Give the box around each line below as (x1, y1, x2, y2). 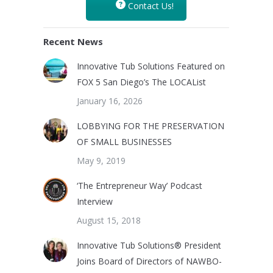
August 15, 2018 (77, 214, 141, 226)
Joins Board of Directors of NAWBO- (77, 255, 222, 267)
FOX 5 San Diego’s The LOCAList (77, 76, 206, 88)
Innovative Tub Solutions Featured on (77, 60, 225, 72)
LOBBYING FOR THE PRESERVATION (77, 120, 224, 132)
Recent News (43, 35, 103, 48)
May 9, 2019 (77, 155, 126, 166)
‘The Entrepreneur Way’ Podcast (77, 180, 202, 191)
